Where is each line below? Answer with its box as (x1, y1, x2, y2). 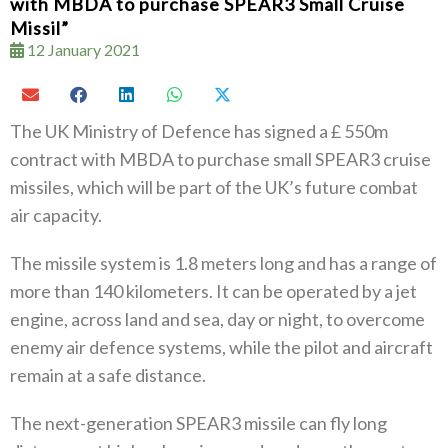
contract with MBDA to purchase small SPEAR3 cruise (10, 147, 431, 170)
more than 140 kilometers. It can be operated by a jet (10, 279, 417, 302)
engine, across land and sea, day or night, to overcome (10, 307, 425, 330)
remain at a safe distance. (10, 363, 206, 386)
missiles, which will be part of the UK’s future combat (10, 175, 418, 198)
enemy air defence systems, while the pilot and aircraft (10, 335, 433, 358)
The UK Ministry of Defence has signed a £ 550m (10, 119, 388, 142)
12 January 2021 (24, 39, 140, 59)
